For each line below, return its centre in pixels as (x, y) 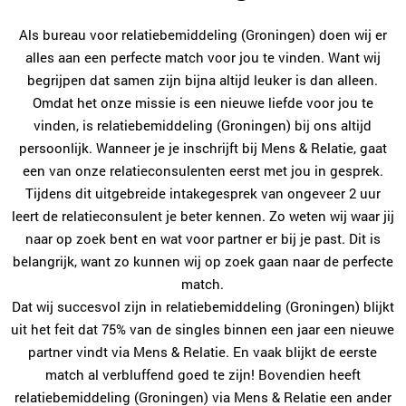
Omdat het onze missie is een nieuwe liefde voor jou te (203, 103)
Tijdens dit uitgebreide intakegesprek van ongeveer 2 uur (203, 193)
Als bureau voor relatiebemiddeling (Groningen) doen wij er (203, 35)
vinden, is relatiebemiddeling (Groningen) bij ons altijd (203, 126)
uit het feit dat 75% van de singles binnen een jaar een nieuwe (203, 329)
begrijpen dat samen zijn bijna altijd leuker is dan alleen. (203, 80)
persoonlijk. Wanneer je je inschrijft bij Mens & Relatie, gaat (203, 148)
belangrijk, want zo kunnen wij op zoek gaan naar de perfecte (203, 261)
